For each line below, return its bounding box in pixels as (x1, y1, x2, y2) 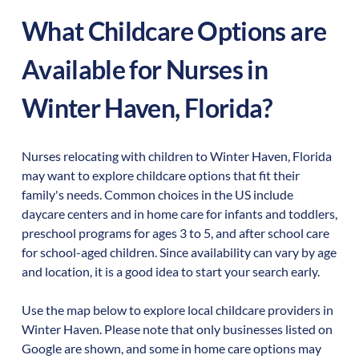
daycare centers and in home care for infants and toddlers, (21, 206, 337, 222)
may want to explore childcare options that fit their (21, 167, 300, 184)
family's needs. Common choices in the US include (21, 187, 293, 203)
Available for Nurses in (21, 54, 268, 86)
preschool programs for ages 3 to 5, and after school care (21, 225, 329, 241)
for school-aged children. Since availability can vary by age (21, 244, 337, 260)
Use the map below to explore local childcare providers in (21, 302, 333, 318)
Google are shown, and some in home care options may (21, 341, 321, 357)
